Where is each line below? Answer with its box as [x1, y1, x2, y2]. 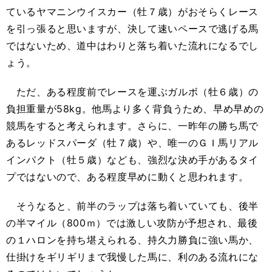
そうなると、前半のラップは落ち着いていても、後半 [6, 200, 259, 212]
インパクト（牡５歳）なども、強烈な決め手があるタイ [6, 154, 259, 166]
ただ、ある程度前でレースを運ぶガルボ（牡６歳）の [6, 86, 259, 98]
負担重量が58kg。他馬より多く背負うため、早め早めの [6, 103, 264, 115]
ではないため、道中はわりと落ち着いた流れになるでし [6, 39, 259, 52]
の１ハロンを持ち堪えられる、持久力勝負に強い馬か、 [6, 234, 259, 246]
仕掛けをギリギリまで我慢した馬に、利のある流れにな [6, 251, 259, 263]
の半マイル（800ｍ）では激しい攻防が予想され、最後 [6, 217, 258, 229]
